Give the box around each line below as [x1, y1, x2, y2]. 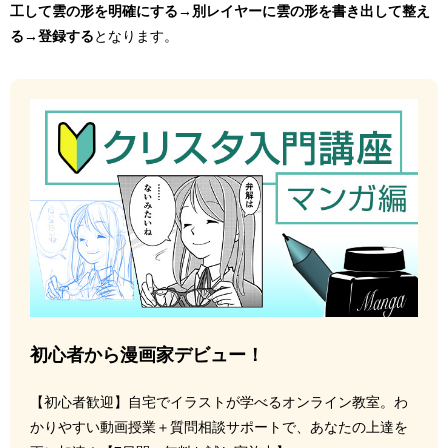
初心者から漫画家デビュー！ [30, 345, 264, 366]
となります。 [94, 27, 178, 44]
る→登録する [10, 27, 94, 44]
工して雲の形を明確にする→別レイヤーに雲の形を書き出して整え [10, 2, 430, 19]
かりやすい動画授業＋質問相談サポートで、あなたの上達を [30, 419, 408, 436]
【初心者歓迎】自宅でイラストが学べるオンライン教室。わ [30, 394, 408, 411]
